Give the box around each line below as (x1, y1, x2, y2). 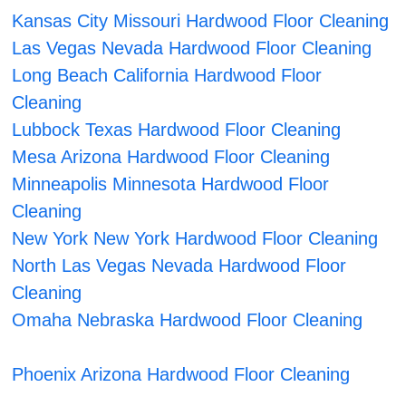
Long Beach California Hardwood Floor (12, 65, 323, 86)
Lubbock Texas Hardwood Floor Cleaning (12, 120, 342, 140)
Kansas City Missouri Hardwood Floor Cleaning (12, 11, 390, 32)
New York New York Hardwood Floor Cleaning (12, 228, 379, 249)
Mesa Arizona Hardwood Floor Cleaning (12, 147, 331, 168)
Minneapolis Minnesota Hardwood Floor (12, 174, 330, 195)
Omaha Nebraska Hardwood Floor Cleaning (12, 310, 363, 331)
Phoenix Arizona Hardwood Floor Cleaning (12, 364, 351, 385)
